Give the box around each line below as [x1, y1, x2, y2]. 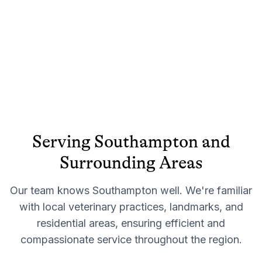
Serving [32, 131, 94, 151]
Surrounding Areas [59, 152, 203, 173]
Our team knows [10, 184, 92, 196]
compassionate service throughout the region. [20, 233, 242, 246]
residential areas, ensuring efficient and [37, 216, 225, 229]
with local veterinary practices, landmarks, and [19, 200, 243, 213]
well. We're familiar [157, 184, 252, 196]
